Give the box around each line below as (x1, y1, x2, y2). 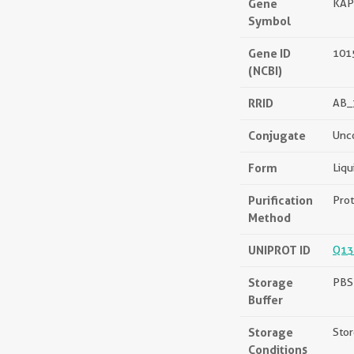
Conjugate (248, 128, 306, 143)
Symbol (248, 13, 292, 28)
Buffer (248, 292, 283, 307)
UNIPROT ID (248, 243, 311, 258)
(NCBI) (248, 63, 282, 78)
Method (248, 210, 291, 225)
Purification (248, 193, 313, 208)
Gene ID (248, 46, 291, 61)
